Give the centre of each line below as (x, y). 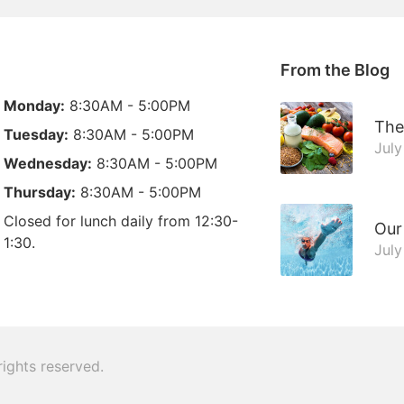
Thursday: (40, 192)
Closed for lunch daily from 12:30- (121, 221)
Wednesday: (48, 163)
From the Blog (335, 70)
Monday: (35, 106)
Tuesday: (37, 134)
